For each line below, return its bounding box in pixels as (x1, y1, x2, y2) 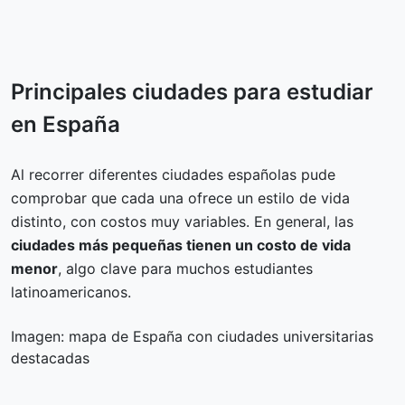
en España (11, 110, 120, 137)
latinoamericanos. (11, 282, 131, 301)
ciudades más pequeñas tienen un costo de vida (11, 235, 351, 254)
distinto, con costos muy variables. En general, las (11, 212, 353, 231)
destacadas (11, 348, 89, 367)
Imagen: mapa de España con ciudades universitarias (11, 326, 373, 345)
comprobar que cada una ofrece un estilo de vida (11, 188, 350, 207)
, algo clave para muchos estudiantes (58, 259, 313, 278)
